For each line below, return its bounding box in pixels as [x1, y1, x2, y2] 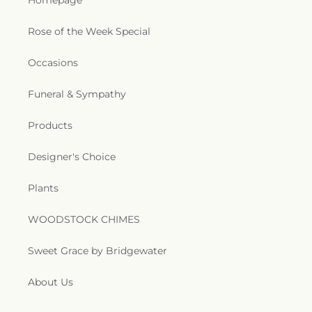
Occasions [28, 56, 78, 70]
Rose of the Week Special [28, 25, 150, 38]
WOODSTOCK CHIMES [28, 213, 140, 226]
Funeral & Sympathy [28, 88, 126, 101]
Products [28, 119, 72, 132]
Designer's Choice [28, 150, 116, 164]
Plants [28, 182, 58, 195]
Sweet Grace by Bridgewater [28, 244, 167, 258]
